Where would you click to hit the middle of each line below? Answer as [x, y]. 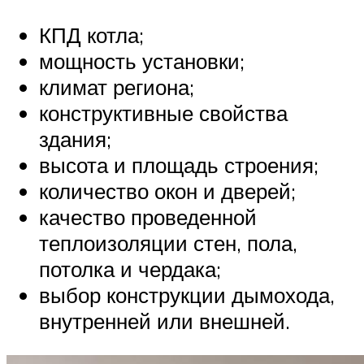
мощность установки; [142, 61]
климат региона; [117, 87]
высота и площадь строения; [179, 165]
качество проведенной [148, 217]
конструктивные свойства [163, 113]
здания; [75, 139]
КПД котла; [91, 35]
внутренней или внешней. [165, 321]
